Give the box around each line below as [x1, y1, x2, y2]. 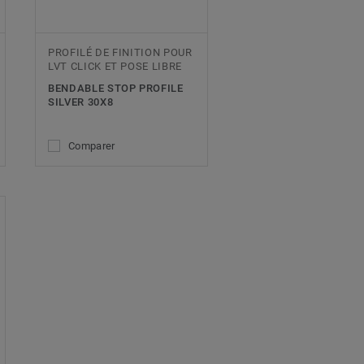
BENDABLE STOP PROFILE [48, 82, 184, 95]
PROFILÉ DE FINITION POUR [48, 46, 193, 59]
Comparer [68, 140, 115, 153]
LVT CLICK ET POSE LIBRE [48, 60, 182, 73]
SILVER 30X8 [48, 96, 114, 109]
